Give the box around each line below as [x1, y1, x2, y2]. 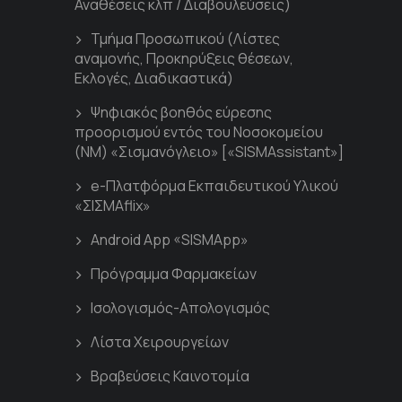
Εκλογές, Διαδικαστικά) [74, 68, 233, 88]
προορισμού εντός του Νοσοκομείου [74, 122, 323, 142]
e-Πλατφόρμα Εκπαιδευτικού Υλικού [91, 176, 338, 196]
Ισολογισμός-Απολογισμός [91, 298, 270, 318]
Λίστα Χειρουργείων [91, 332, 229, 352]
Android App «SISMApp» [91, 230, 249, 249]
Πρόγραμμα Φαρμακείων [91, 264, 257, 284]
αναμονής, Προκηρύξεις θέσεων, [74, 48, 293, 68]
